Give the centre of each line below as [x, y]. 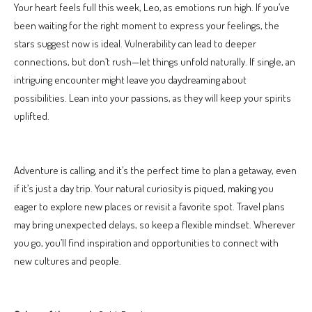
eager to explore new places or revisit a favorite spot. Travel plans [149, 206]
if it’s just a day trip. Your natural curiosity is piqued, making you [144, 188]
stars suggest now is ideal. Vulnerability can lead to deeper [135, 43]
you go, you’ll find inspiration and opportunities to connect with [146, 242]
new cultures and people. [68, 260]
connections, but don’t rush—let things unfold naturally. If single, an [155, 61]
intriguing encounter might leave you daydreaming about [130, 79]
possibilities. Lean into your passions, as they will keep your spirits [153, 97]
